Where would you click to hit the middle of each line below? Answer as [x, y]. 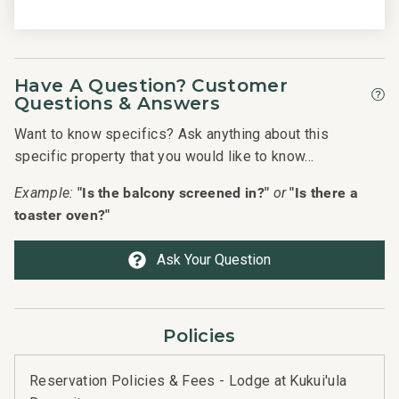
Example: [44, 193]
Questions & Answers [118, 104]
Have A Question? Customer [151, 86]
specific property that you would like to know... [164, 157]
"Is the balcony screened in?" [173, 193]
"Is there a [324, 193]
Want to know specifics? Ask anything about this [172, 134]
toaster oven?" [62, 215]
